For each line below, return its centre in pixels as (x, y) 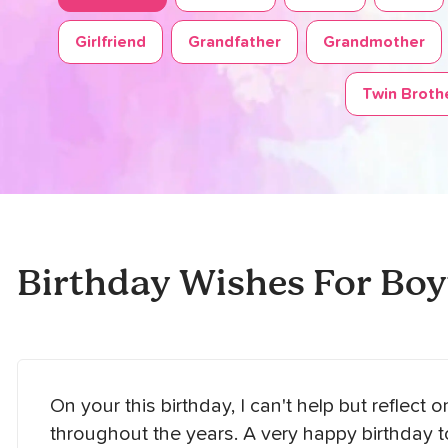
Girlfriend (110, 42)
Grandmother (374, 42)
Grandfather (234, 42)
